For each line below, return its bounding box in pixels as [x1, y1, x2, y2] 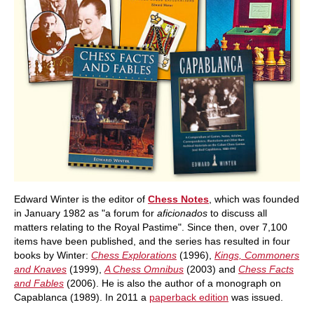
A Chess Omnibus [104, 263, 184, 275]
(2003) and [184, 263, 238, 275]
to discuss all [207, 207, 267, 219]
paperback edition [149, 291, 228, 303]
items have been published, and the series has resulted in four [14, 235, 290, 247]
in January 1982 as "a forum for [14, 207, 157, 219]
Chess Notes [148, 193, 209, 205]
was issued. [228, 291, 283, 303]
